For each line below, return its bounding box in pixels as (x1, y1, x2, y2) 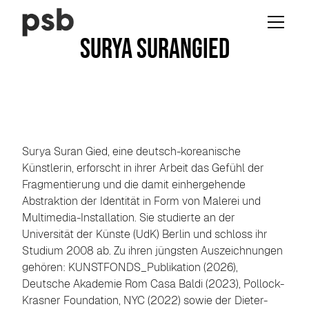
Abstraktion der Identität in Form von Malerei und (22, 194, 261, 208)
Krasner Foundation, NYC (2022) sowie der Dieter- (22, 293, 268, 308)
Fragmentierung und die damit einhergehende (22, 177, 246, 192)
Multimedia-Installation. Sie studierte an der (22, 210, 235, 225)
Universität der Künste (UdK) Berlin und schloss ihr (22, 227, 268, 241)
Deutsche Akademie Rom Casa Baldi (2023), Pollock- (22, 277, 284, 291)
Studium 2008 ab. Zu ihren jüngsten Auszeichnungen (22, 243, 283, 258)
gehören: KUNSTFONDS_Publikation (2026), (22, 260, 238, 275)
